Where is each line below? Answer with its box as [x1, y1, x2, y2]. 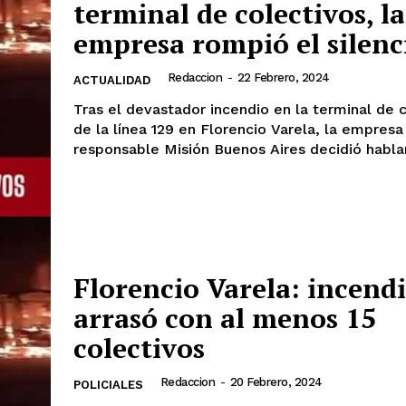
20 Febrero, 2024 [229, 374, 323, 389]
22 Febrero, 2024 [237, 70, 330, 84]
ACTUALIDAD [73, 72, 150, 87]
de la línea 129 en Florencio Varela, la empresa [73, 120, 403, 138]
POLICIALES [73, 377, 143, 391]
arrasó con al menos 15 [73, 299, 376, 336]
